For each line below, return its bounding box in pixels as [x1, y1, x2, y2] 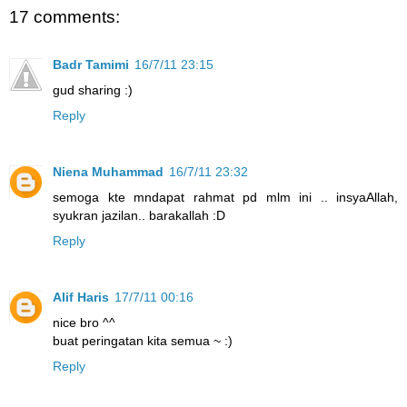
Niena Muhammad [53, 164, 164, 179]
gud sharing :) [53, 82, 133, 97]
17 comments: [9, 7, 120, 27]
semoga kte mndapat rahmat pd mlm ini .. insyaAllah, [53, 189, 398, 204]
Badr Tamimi [53, 56, 129, 72]
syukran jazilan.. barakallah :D [53, 207, 225, 223]
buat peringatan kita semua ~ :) [53, 333, 233, 348]
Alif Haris [53, 289, 109, 304]
